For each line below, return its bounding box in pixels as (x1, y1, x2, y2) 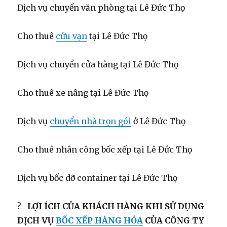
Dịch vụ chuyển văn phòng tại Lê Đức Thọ (17, 2, 185, 13)
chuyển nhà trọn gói (50, 116, 132, 126)
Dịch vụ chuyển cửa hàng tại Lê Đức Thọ (17, 59, 179, 69)
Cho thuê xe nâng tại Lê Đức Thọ (17, 87, 149, 98)
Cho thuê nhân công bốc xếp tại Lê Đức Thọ (17, 144, 193, 155)
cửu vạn (56, 30, 88, 41)
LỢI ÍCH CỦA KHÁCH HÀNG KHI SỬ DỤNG (27, 201, 205, 211)
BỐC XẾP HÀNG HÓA (56, 215, 143, 225)
